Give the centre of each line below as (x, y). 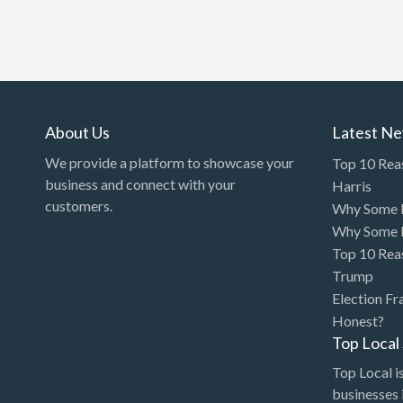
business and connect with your (141, 184)
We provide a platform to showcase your (170, 162)
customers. (79, 205)
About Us (78, 133)
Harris (352, 185)
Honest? (358, 320)
